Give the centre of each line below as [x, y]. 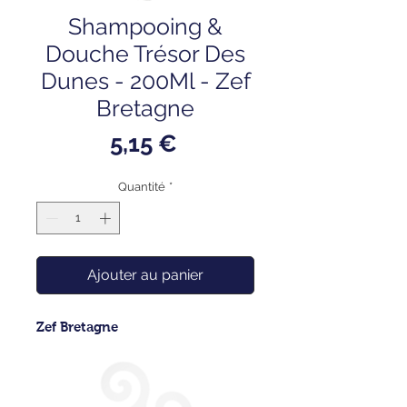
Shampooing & [145, 27]
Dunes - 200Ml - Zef [145, 81]
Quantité [142, 187]
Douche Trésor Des [145, 54]
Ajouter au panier [145, 274]
